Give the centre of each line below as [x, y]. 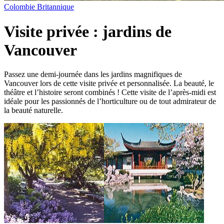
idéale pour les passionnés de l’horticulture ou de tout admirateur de [110, 101]
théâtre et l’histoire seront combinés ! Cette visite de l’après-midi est [110, 92]
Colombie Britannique [39, 7]
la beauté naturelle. [33, 110]
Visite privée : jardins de [88, 31]
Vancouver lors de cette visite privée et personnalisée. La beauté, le [109, 83]
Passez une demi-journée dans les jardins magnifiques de [93, 74]
